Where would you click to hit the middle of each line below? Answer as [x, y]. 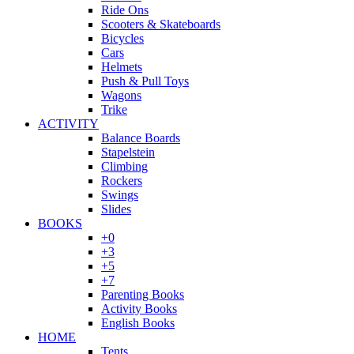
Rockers [122, 180]
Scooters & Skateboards [161, 24]
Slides [116, 209]
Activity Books [139, 308]
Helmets [122, 66]
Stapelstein [128, 152]
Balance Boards [141, 137]
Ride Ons [125, 9]
